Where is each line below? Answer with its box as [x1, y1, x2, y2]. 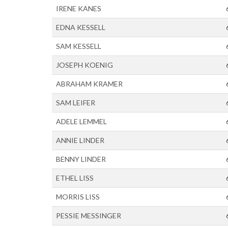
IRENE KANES [56, 4, 101, 13]
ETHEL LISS [56, 174, 94, 182]
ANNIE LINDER [56, 136, 104, 145]
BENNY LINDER [56, 155, 106, 163]
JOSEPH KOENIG [56, 61, 113, 69]
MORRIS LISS [56, 192, 100, 201]
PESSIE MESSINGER [56, 211, 121, 220]
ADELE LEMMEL [56, 117, 107, 126]
